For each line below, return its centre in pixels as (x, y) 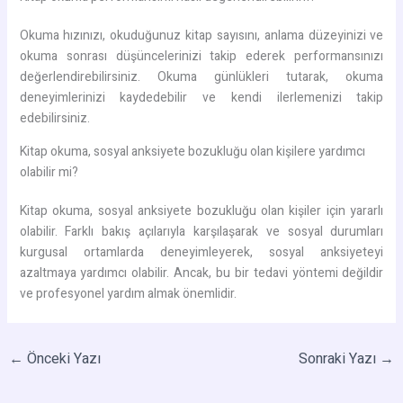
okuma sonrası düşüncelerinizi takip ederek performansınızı (201, 56)
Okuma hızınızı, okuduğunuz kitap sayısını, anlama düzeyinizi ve (201, 35)
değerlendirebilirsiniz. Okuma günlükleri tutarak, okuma (201, 76)
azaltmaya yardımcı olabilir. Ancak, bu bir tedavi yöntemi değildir (201, 273)
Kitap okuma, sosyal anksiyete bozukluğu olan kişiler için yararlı (201, 210)
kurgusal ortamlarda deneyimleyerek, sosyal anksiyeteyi (201, 252)
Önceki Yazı (62, 358)
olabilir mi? (49, 172)
